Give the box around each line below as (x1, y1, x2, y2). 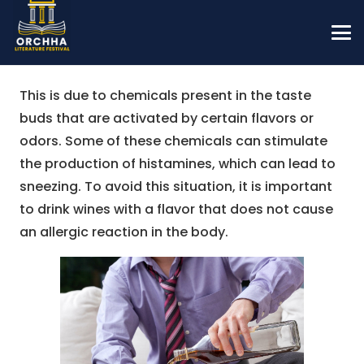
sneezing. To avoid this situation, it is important (19, 177, 332, 196)
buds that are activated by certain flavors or (19, 109, 314, 128)
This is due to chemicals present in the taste (19, 86, 311, 105)
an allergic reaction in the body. (19, 223, 228, 241)
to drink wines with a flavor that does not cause (19, 200, 333, 219)
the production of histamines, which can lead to (19, 154, 336, 173)
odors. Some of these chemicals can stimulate (19, 132, 327, 150)
